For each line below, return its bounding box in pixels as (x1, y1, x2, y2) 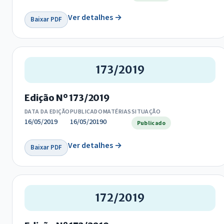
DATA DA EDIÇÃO (24, 107, 70, 116)
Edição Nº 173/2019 (24, 92, 109, 104)
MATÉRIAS (102, 107, 131, 116)
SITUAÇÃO (131, 107, 161, 116)
